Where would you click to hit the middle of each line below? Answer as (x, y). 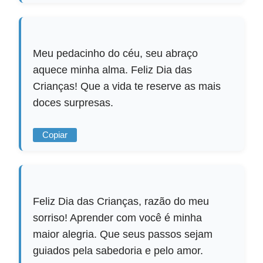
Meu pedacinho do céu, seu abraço (116, 53)
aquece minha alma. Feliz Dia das (113, 70)
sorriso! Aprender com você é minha (118, 218)
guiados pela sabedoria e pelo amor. (118, 250)
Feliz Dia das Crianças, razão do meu (121, 201)
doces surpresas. (73, 102)
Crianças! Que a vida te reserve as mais (127, 86)
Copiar (55, 135)
